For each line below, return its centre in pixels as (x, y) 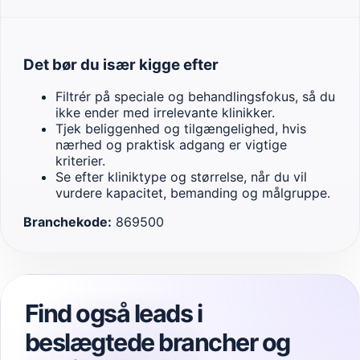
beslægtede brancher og (157, 343)
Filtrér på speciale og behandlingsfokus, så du (195, 97)
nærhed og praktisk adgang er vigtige (171, 145)
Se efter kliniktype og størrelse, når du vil (181, 177)
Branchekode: (67, 222)
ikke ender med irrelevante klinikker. (165, 113)
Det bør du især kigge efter (121, 64)
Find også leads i (114, 314)
